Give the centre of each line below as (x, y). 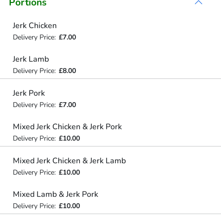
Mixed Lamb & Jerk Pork (55, 194)
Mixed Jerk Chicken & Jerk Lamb (69, 161)
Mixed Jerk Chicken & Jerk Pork (67, 127)
